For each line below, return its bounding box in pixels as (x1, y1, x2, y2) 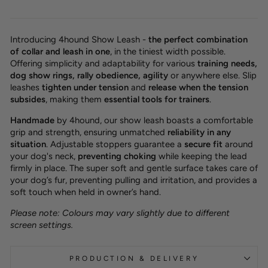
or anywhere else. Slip (168, 69, 257, 81)
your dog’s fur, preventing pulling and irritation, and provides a (10, 174, 257, 185)
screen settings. (10, 219, 73, 230)
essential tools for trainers (104, 93, 209, 105)
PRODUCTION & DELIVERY (69, 254, 199, 263)
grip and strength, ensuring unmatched (10, 126, 167, 138)
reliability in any (167, 126, 231, 138)
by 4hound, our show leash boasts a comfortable (54, 114, 253, 126)
